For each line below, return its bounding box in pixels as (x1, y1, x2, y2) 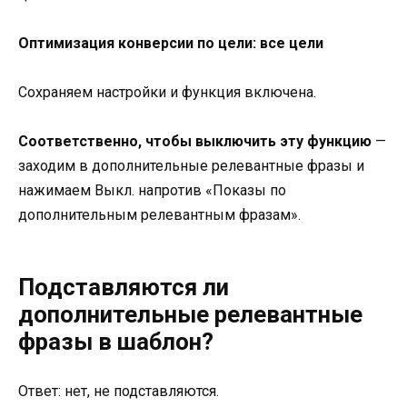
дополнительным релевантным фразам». (18, 206, 301, 224)
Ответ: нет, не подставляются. (18, 382, 219, 400)
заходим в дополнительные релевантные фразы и (18, 157, 364, 175)
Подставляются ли (18, 273, 229, 302)
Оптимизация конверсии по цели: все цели (18, 34, 323, 52)
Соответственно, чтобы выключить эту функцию (18, 133, 372, 151)
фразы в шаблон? (18, 328, 213, 356)
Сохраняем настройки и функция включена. (18, 83, 316, 101)
